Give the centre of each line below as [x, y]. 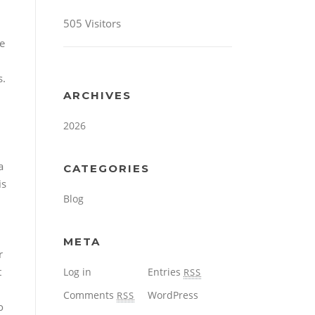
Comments [90, 295]
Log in [77, 272]
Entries [166, 272]
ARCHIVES [97, 96]
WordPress [173, 295]
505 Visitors [92, 24]
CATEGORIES [107, 169]
